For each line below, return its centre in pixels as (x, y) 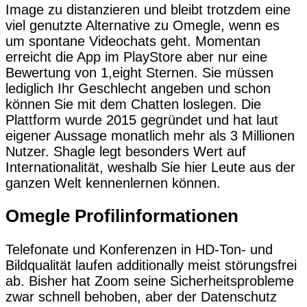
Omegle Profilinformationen (122, 216)
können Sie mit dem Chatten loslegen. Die (133, 104)
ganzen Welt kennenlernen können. (113, 183)
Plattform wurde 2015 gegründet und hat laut (142, 120)
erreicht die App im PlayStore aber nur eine (136, 57)
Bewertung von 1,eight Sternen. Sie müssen (139, 72)
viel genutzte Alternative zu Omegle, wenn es (143, 25)
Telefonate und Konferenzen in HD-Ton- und (139, 250)
